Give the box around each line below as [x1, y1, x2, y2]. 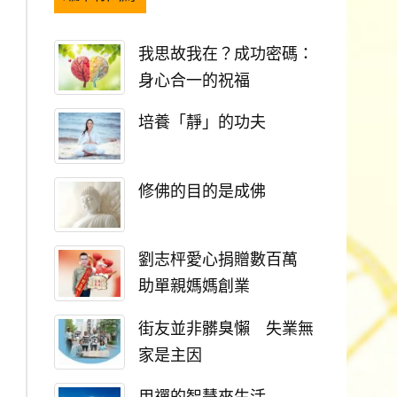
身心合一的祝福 [138, 71, 250, 90]
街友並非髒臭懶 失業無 [138, 319, 314, 338]
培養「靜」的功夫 [138, 113, 266, 132]
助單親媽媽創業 [138, 277, 250, 296]
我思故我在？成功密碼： [138, 44, 314, 63]
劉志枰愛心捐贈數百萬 [138, 251, 314, 269]
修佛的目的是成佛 [138, 182, 266, 200]
